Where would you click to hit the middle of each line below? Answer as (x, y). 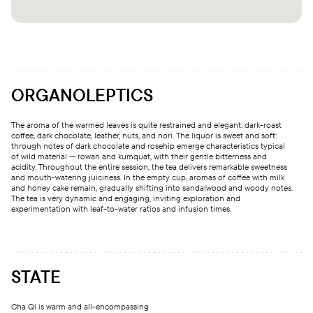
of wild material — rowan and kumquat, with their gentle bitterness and (139, 156)
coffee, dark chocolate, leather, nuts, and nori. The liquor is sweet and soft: (144, 135)
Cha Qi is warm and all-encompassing (80, 306)
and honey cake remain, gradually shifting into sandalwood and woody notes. (152, 187)
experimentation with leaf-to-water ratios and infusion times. (121, 208)
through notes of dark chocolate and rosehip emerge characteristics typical (148, 145)
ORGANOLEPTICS (82, 94)
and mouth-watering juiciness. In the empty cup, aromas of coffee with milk (148, 177)
